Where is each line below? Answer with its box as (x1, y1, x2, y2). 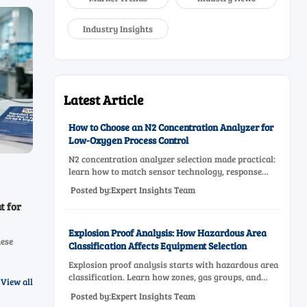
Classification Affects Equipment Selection (68, 238, 247, 252)
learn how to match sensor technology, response (68, 165, 262, 177)
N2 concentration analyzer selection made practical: (68, 153, 275, 165)
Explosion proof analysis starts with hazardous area (68, 258, 278, 271)
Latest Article (64, 91, 144, 109)
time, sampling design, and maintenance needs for (68, 177, 267, 190)
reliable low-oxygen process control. (68, 190, 212, 202)
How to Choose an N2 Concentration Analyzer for (68, 120, 273, 134)
